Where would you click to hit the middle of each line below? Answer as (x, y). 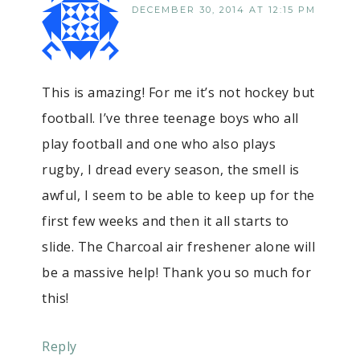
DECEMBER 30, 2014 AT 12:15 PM (224, 9)
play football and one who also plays (159, 143)
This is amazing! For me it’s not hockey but (178, 92)
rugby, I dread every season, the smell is (171, 169)
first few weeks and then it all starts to (166, 221)
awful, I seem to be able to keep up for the (178, 195)
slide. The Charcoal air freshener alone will (178, 246)
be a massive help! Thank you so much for (176, 272)
